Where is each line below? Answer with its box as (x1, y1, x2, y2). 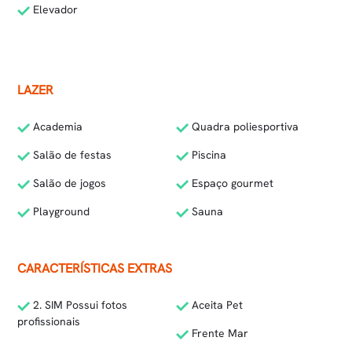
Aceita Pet (189, 298, 243, 312)
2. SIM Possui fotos (30, 298, 128, 312)
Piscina (189, 148, 226, 162)
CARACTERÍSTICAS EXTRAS (17, 260, 173, 277)
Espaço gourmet (189, 176, 273, 190)
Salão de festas (30, 148, 112, 162)
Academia (30, 119, 83, 134)
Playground (30, 204, 90, 218)
